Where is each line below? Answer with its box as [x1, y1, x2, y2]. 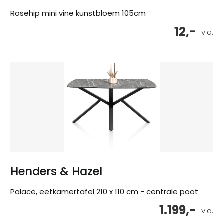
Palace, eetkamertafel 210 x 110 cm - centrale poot [10, 186, 198, 197]
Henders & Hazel [10, 163, 102, 180]
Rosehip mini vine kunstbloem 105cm [10, 8, 146, 19]
